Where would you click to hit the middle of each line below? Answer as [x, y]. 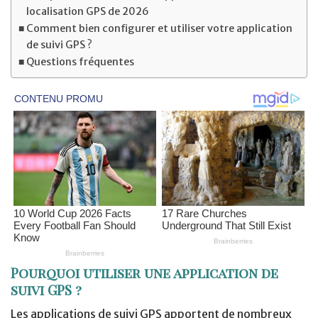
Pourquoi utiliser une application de [144, 273]
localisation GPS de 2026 [87, 12]
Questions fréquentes [80, 62]
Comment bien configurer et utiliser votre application [159, 29]
